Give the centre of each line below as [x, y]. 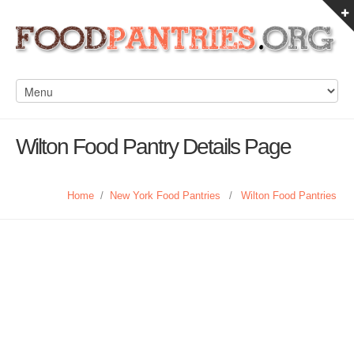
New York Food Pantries [165, 196]
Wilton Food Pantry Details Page [153, 147]
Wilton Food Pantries [289, 196]
